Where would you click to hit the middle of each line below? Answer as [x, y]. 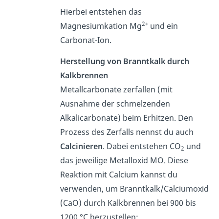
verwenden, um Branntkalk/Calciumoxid [134, 188]
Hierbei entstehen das [101, 11]
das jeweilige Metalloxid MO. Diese [124, 160]
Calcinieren [81, 146]
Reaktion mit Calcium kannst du [119, 174]
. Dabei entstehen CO [142, 146]
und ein [164, 26]
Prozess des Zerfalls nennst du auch [127, 132]
